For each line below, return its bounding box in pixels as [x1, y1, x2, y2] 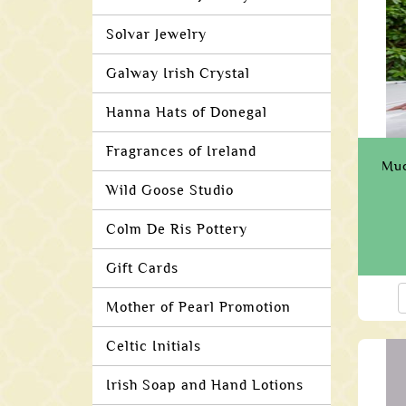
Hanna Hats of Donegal [106, 104, 267, 121]
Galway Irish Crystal [106, 65, 250, 82]
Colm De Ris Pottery [106, 221, 247, 237]
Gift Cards [106, 260, 179, 276]
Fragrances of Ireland [106, 143, 256, 159]
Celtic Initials [106, 338, 201, 354]
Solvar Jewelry [106, 26, 207, 43]
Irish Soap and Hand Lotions [106, 377, 304, 393]
